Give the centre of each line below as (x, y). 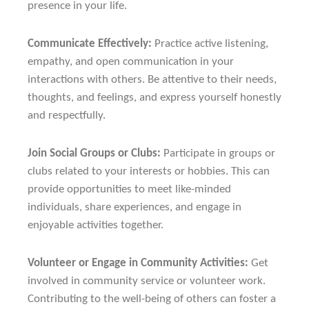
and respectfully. (67, 116)
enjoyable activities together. (96, 225)
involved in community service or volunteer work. (147, 281)
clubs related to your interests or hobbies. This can (149, 171)
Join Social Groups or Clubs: (94, 153)
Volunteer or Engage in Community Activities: (138, 263)
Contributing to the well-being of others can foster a (152, 299)
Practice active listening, (210, 44)
